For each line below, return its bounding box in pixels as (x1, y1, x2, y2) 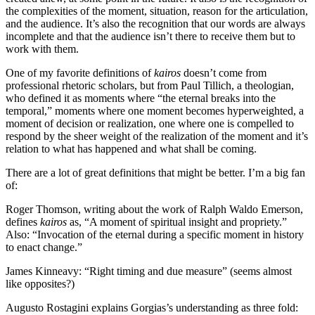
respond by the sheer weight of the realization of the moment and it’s (6, 129, 308, 142)
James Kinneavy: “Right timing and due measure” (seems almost (6, 264, 292, 277)
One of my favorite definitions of (6, 66, 154, 79)
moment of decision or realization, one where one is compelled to (6, 117, 294, 129)
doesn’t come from (184, 66, 266, 79)
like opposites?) (6, 277, 75, 290)
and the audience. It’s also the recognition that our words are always (6, 17, 305, 30)
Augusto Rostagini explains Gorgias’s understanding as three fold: (6, 301, 298, 314)
